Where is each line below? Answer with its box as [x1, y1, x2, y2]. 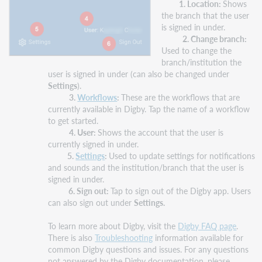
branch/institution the [161, 56, 242, 68]
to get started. [48, 114, 101, 126]
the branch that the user [161, 9, 250, 21]
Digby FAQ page [178, 219, 237, 232]
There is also [48, 231, 95, 243]
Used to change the [161, 44, 232, 56]
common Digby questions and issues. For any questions [48, 243, 249, 255]
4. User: [69, 126, 98, 138]
